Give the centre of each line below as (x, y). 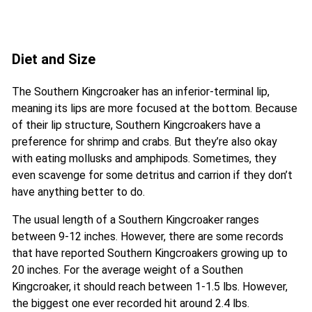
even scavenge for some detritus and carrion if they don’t (152, 175)
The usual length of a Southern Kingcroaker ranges (135, 220)
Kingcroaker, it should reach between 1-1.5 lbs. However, (150, 287)
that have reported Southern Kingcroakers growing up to (150, 253)
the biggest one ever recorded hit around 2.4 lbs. (131, 304)
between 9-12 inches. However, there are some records (148, 237)
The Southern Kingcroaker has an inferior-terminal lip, (141, 92)
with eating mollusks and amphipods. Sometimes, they (144, 159)
